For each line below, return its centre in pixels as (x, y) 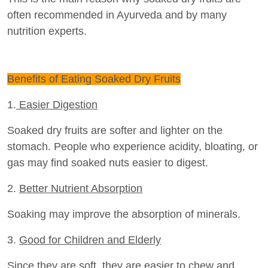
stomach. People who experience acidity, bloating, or (133, 146)
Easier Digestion (57, 104)
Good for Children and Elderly (90, 240)
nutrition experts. (47, 31)
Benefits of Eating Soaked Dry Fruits (94, 79)
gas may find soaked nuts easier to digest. (108, 162)
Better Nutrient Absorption (81, 188)
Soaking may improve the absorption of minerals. (124, 214)
